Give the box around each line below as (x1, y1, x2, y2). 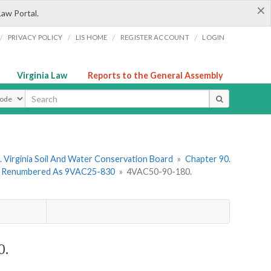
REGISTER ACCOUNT (120, 33, 189, 41)
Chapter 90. (184, 154, 230, 165)
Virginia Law (17, 70, 67, 80)
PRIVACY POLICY (7, 33, 63, 41)
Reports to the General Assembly (88, 70, 223, 80)
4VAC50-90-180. (126, 166, 192, 177)
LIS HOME (75, 33, 108, 41)
